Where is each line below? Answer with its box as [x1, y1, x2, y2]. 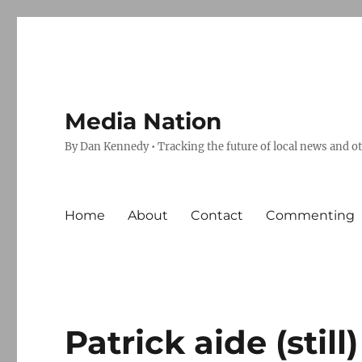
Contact [191, 207, 244, 223]
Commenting [266, 207, 356, 223]
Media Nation [65, 107, 222, 135]
